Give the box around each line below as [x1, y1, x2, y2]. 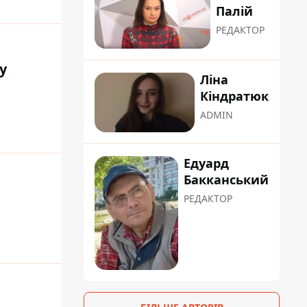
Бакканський [184, 171, 269, 188]
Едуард [184, 155, 229, 172]
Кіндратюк [200, 88, 269, 105]
